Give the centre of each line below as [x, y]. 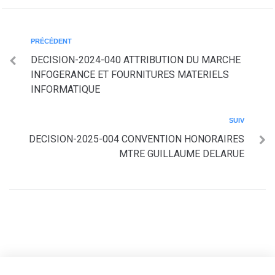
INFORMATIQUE [65, 89]
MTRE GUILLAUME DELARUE [182, 154]
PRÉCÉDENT [51, 41]
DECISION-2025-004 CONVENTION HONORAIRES [137, 139]
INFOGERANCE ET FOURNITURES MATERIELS [130, 75]
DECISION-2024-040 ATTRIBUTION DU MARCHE [136, 60]
